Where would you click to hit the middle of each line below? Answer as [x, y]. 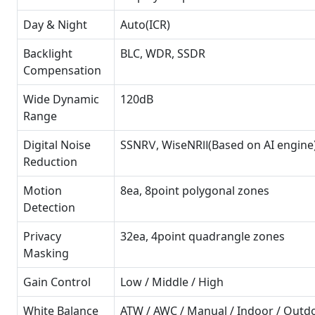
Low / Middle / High [172, 282]
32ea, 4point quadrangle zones [202, 236]
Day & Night [55, 25]
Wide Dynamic [61, 99]
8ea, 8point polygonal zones [195, 191]
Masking [46, 253]
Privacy [42, 236]
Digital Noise [57, 145]
